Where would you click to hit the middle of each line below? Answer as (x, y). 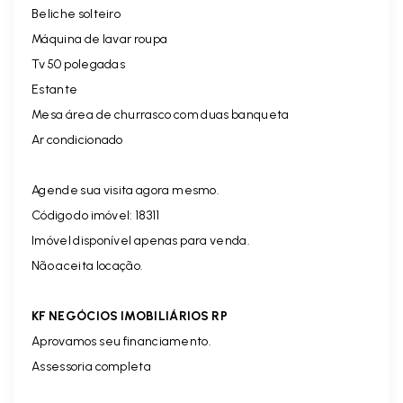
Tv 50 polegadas (78, 65)
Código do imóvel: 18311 (96, 216)
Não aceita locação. (88, 266)
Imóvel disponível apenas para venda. (141, 241)
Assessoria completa (91, 367)
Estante (55, 90)
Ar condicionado (77, 140)
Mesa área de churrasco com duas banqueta (161, 115)
